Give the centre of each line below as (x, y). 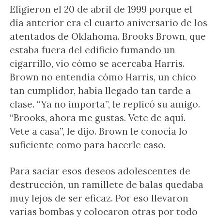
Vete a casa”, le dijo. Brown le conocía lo (99, 131)
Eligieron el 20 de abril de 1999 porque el (101, 9)
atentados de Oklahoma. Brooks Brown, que (108, 36)
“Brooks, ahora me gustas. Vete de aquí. (98, 118)
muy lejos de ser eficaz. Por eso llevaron (99, 198)
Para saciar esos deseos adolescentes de (100, 171)
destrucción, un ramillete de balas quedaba (107, 185)
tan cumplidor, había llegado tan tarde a (100, 91)
